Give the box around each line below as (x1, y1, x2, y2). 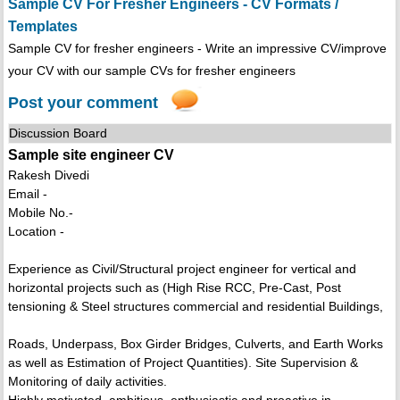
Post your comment (7, 94, 158, 112)
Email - (7, 187, 47, 202)
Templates (7, 19, 78, 35)
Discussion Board (8, 126, 107, 141)
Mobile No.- (7, 205, 73, 221)
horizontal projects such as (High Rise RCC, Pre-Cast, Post (7, 280, 341, 296)
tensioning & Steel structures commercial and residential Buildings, (7, 299, 383, 314)
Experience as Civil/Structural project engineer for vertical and (7, 262, 356, 277)
